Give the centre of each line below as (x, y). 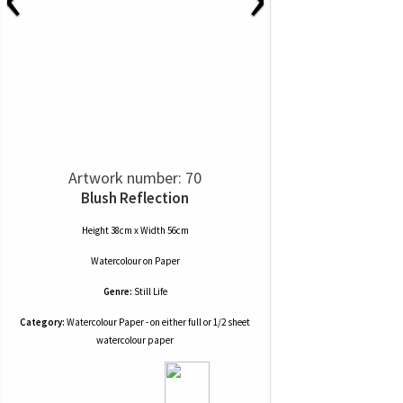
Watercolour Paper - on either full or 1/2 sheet (157, 322)
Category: (42, 322)
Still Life (150, 291)
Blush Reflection (135, 198)
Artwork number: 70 (135, 178)
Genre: (117, 291)
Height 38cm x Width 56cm (135, 230)
